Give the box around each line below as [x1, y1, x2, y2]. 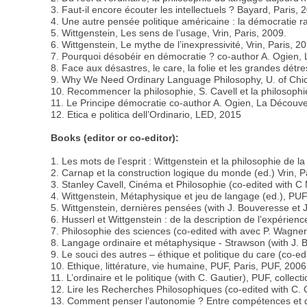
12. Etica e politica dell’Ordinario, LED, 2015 [51, 108, 242, 120]
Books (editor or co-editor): [51, 132, 180, 143]
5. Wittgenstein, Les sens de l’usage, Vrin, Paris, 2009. [51, 27, 287, 38]
